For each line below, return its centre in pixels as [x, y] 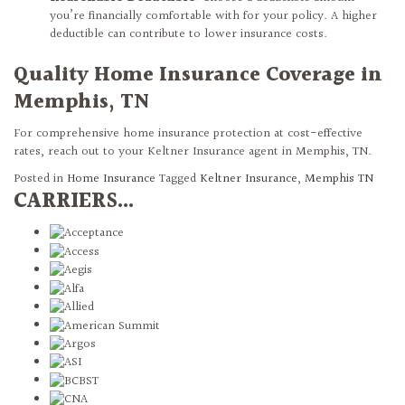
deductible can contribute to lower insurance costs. [188, 34]
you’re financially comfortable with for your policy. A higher [213, 16]
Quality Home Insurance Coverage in [198, 75]
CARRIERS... [74, 201]
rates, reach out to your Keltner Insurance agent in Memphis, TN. [193, 151]
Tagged [179, 179]
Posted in [40, 179]
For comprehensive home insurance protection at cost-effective [188, 133]
